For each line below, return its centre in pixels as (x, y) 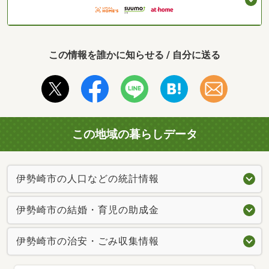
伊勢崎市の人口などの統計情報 (88, 178)
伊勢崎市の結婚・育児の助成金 (88, 210)
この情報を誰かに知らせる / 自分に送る (134, 55)
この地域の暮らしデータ (134, 134)
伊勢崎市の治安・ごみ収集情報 (88, 241)
